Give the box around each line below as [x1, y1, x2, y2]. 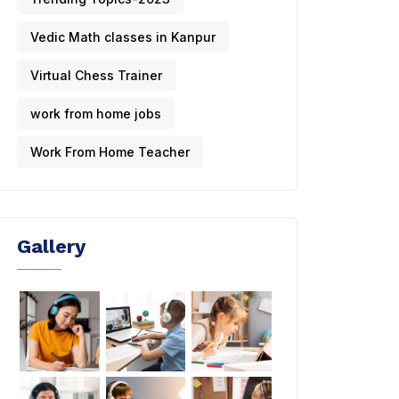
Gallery [17, 235, 85, 257]
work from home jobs [30, 106, 161, 121]
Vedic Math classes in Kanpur [30, 29, 216, 45]
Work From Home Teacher [30, 144, 190, 159]
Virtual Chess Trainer [30, 68, 162, 83]
